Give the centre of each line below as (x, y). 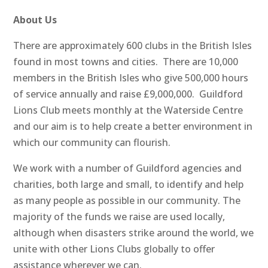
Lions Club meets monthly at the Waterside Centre (128, 110)
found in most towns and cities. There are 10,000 (126, 62)
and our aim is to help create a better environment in (133, 127)
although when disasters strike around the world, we (134, 233)
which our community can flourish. (92, 143)
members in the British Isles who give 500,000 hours (131, 78)
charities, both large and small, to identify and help (129, 185)
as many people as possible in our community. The (127, 201)
